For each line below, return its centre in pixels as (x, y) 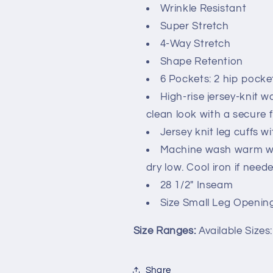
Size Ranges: (165, 231)
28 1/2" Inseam (197, 186)
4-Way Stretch (195, 44)
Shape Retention (201, 62)
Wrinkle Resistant (203, 9)
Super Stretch (194, 27)
